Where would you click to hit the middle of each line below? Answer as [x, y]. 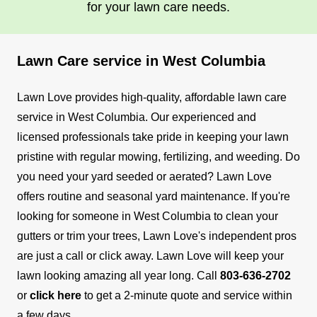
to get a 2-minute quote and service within [187, 295]
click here [56, 295]
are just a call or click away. [85, 255]
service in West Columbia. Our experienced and [137, 117]
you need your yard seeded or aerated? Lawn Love [144, 176]
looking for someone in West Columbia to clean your [148, 216]
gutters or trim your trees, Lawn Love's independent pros [157, 236]
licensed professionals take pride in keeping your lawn [153, 137]
